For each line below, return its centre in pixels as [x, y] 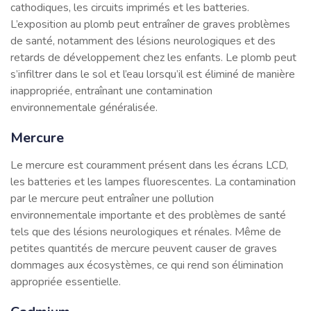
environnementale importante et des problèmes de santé [148, 215]
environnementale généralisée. [84, 107]
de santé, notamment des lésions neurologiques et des [143, 41]
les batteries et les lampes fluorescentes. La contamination [153, 182]
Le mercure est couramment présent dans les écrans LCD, [149, 165]
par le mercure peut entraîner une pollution [112, 198]
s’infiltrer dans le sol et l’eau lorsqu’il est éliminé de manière [153, 74]
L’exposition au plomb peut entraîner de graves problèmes [150, 24]
